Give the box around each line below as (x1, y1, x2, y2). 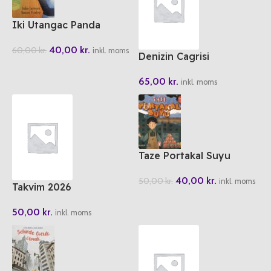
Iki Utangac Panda (12, 19, 100, 31)
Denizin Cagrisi (139, 50, 209, 63)
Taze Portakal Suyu (139, 149, 230, 162)
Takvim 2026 (12, 181, 71, 194)
